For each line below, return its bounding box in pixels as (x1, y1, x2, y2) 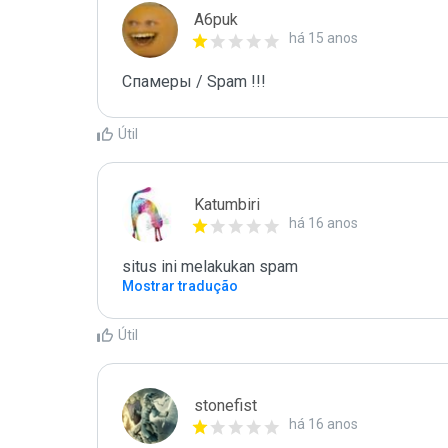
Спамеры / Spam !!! (122, 72, 266, 91)
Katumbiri (194, 195, 260, 214)
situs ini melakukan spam (122, 257, 298, 276)
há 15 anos (289, 30, 358, 46)
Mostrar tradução (122, 278, 238, 294)
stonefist (194, 396, 257, 415)
